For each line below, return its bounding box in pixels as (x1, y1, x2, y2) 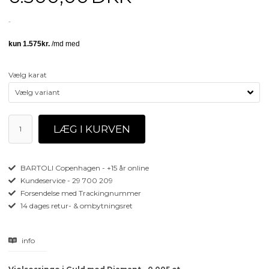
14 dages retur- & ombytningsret (19, 201, 133, 210)
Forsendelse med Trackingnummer (19, 188, 142, 198)
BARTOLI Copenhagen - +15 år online (19, 163, 150, 172)
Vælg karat (8, 70, 47, 79)
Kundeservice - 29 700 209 (19, 175, 113, 185)
